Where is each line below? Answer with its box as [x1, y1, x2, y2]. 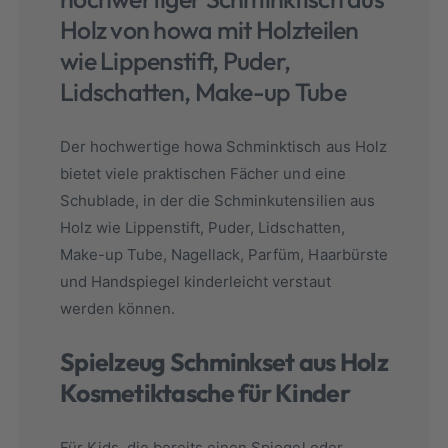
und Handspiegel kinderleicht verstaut [60, 272, 331, 292]
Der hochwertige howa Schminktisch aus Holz [60, 137, 387, 157]
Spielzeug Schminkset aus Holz [60, 346, 388, 379]
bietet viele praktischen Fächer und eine [60, 164, 346, 184]
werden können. [60, 299, 176, 319]
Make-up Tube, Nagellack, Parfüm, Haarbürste [60, 245, 388, 265]
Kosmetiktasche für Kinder [60, 377, 350, 410]
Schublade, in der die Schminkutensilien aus [60, 191, 375, 211]
